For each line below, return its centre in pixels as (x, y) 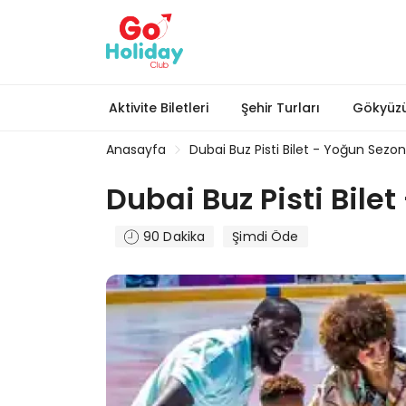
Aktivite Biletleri (159, 108)
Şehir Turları (280, 108)
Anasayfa (136, 150)
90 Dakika (174, 237)
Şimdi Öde (266, 237)
